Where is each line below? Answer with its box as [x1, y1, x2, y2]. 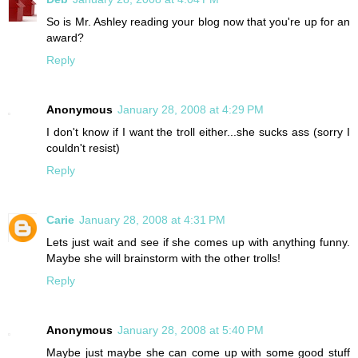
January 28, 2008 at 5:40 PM [117, 323, 264, 336]
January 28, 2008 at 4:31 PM [79, 213, 225, 226]
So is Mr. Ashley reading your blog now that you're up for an [46, 14, 350, 28]
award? [46, 30, 84, 44]
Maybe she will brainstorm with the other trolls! [46, 251, 280, 265]
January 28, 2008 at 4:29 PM [117, 102, 264, 116]
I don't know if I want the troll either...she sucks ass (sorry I [46, 125, 350, 138]
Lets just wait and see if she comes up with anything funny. [46, 235, 350, 249]
